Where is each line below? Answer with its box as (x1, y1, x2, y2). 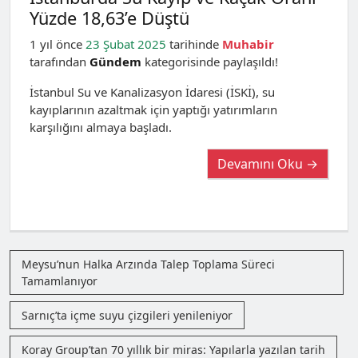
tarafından (30, 54, 89, 70)
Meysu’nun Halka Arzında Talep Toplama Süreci (22, 257, 275, 272)
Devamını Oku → (217, 155, 318, 173)
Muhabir (222, 36, 274, 52)
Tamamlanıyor (22, 273, 97, 288)
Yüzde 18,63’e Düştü (30, 6, 189, 30)
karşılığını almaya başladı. (30, 119, 172, 135)
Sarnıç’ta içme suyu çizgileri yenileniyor (22, 308, 233, 323)
